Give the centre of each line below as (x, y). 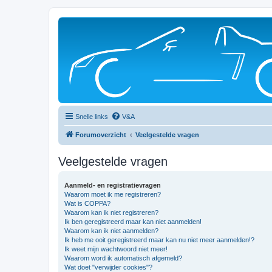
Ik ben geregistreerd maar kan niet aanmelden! (133, 222)
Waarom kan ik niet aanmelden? (111, 231)
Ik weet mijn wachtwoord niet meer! (116, 249)
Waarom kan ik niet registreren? (111, 212)
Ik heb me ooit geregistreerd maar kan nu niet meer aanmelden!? (159, 240)
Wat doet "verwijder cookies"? (108, 267)
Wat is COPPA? (87, 203)
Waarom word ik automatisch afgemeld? (123, 258)
